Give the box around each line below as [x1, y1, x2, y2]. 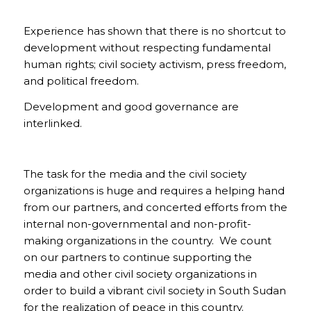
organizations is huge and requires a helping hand [23, 184, 285, 198]
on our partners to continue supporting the [23, 251, 252, 264]
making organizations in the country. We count [23, 234, 271, 248]
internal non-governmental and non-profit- [23, 217, 251, 231]
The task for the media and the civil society [23, 167, 246, 181]
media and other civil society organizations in [23, 267, 257, 281]
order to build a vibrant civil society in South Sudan [23, 284, 286, 298]
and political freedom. [23, 74, 139, 87]
